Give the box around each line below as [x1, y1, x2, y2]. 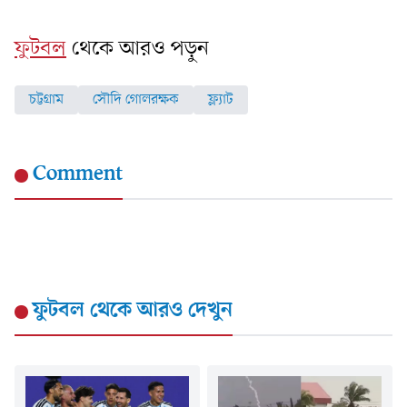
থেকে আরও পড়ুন [72, 34, 209, 64]
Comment [33, 159, 123, 189]
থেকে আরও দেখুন [84, 295, 233, 325]
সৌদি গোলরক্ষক [93, 89, 179, 110]
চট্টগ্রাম [29, 89, 64, 110]
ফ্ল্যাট [208, 89, 233, 110]
